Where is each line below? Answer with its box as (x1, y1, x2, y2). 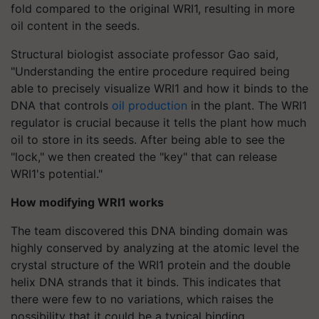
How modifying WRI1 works (11, 195, 164, 209)
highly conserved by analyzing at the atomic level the (11, 241, 299, 255)
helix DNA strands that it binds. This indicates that (11, 275, 281, 289)
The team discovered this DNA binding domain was (11, 224, 288, 238)
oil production (112, 98, 187, 113)
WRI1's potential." (11, 167, 103, 181)
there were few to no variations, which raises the (11, 292, 273, 306)
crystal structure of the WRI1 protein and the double (11, 258, 291, 272)
